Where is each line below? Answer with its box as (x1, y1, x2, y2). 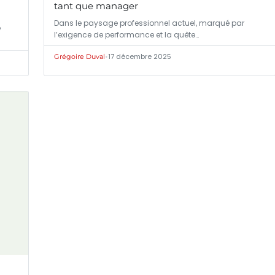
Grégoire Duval (54, 52, 105, 61)
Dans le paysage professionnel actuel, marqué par (54, 17, 244, 28)
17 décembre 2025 (108, 51, 171, 61)
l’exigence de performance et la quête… (54, 29, 199, 40)
